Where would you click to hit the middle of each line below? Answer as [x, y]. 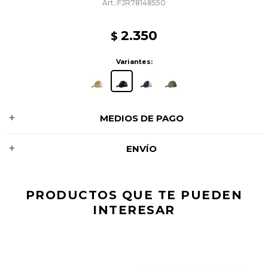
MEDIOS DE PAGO [141, 118]
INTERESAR [134, 210]
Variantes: [134, 62]
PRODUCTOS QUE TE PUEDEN [134, 195]
